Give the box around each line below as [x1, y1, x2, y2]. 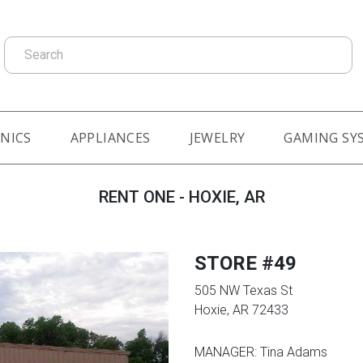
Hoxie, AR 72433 [194, 301, 288, 318]
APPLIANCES [70, 128, 151, 147]
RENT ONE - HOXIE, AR [98, 186, 265, 207]
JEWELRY [189, 128, 246, 147]
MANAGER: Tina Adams [194, 344, 327, 360]
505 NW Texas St [194, 282, 293, 298]
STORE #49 [194, 251, 297, 275]
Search [3, 36, 42, 53]
